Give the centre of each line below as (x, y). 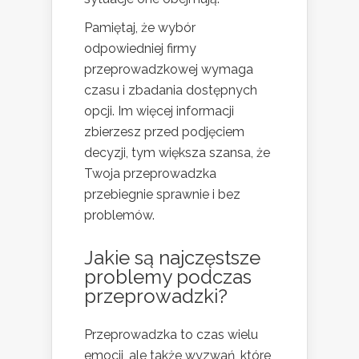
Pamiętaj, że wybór (140, 27)
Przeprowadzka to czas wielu (171, 334)
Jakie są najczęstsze (172, 257)
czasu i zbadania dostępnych (171, 90)
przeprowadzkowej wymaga (169, 69)
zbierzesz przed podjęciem (164, 131)
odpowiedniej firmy (140, 48)
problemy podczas (168, 276)
